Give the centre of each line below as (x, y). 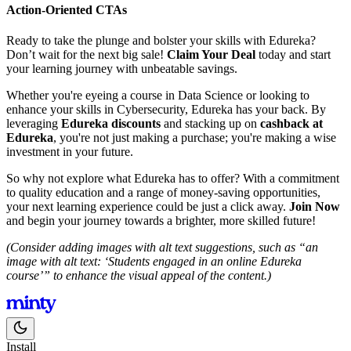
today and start (293, 55)
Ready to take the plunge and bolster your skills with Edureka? (161, 41)
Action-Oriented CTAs (67, 9)
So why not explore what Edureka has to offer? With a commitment (173, 179)
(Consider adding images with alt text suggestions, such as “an (162, 248)
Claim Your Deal (211, 55)
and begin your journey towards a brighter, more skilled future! (161, 221)
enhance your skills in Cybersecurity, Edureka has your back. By (166, 110)
